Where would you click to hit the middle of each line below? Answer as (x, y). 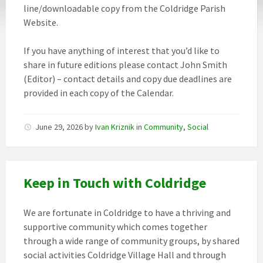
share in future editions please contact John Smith (125, 65)
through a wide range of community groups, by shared (131, 241)
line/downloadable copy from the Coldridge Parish (124, 8)
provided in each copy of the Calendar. (99, 93)
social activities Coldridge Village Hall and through (125, 255)
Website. (41, 22)
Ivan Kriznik (115, 127)
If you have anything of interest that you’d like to (122, 50)
